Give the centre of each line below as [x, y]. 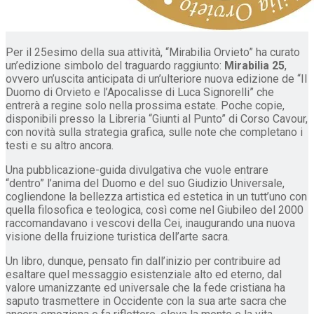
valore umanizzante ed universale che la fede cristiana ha [145, 288]
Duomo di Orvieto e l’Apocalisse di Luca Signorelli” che [140, 93]
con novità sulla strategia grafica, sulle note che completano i [154, 132]
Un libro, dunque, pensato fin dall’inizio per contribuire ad [143, 261]
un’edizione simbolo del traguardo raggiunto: [115, 66]
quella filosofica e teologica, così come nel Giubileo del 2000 [155, 210]
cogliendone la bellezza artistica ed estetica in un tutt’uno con [156, 197]
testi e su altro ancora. [60, 146]
